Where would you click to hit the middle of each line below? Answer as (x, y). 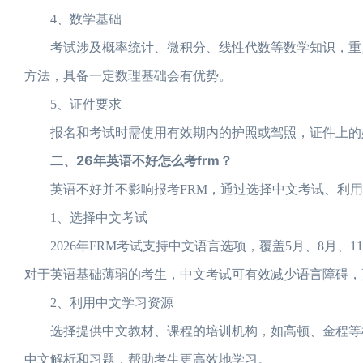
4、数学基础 (73, 19)
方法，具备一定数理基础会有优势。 (128, 76)
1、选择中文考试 (86, 218)
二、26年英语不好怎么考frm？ (128, 160)
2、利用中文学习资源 (99, 303)
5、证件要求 (73, 104)
